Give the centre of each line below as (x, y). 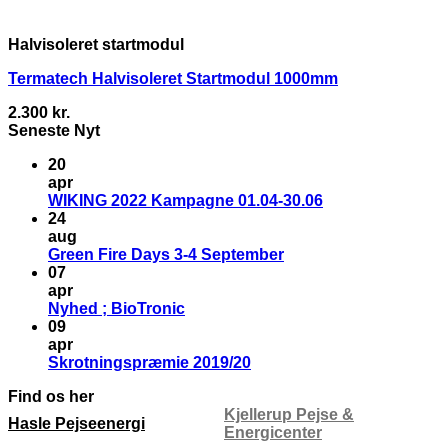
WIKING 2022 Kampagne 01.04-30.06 (185, 200)
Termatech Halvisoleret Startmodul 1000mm (173, 78)
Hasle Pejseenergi (76, 423)
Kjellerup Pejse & (289, 414)
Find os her (51, 396)
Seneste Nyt (54, 130)
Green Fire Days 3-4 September (166, 254)
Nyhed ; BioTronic (116, 308)
